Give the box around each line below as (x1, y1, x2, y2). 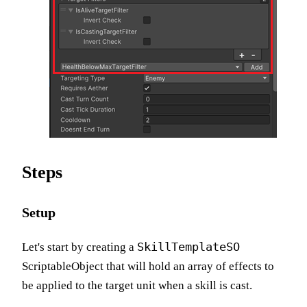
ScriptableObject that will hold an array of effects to (22, 260, 274, 273)
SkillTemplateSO (137, 240, 240, 254)
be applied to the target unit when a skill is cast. (22, 279, 252, 293)
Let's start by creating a (22, 241, 137, 254)
